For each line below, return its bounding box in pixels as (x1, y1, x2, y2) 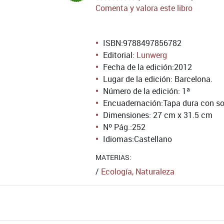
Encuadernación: (103, 97, 163, 108)
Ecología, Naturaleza (101, 166, 174, 177)
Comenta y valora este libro (95, 2, 192, 13)
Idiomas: (103, 133, 134, 144)
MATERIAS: (95, 152, 131, 162)
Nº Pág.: (103, 121, 132, 132)
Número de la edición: (103, 85, 182, 96)
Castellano (134, 133, 172, 144)
